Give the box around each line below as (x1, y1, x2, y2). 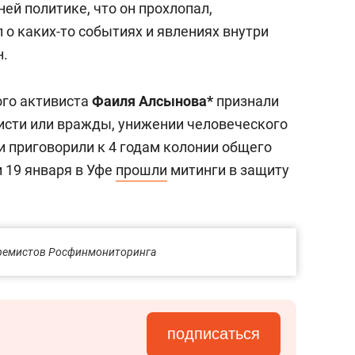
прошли (116, 162, 167, 178)
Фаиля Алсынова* (92, 93, 213, 109)
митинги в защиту (167, 162, 289, 178)
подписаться (167, 325, 260, 342)
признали (213, 93, 279, 109)
